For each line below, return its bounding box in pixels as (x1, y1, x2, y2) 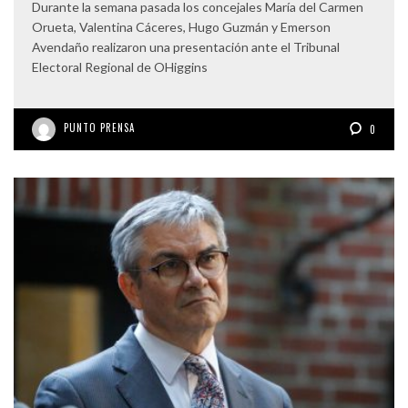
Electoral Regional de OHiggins (32, 58, 208, 75)
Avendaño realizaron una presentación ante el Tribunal (32, 38, 340, 55)
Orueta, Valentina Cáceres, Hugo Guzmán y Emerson (32, 18, 331, 35)
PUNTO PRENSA (64, 119, 135, 135)
